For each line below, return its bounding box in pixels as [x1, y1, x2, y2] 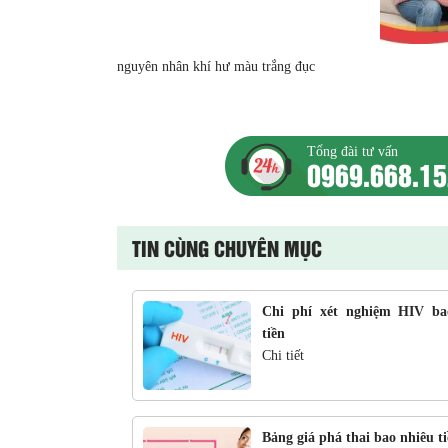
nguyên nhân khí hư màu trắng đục [117, 59, 315, 74]
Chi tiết [261, 348, 304, 363]
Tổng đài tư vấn [307, 144, 398, 159]
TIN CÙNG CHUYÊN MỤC [132, 233, 322, 262]
